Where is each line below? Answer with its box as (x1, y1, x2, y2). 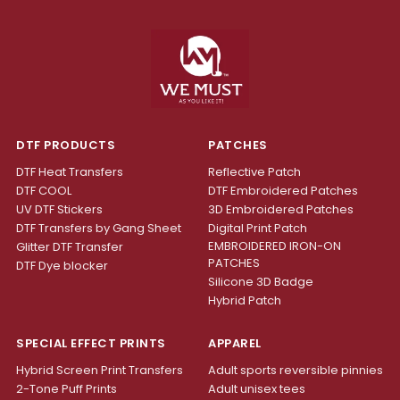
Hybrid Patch (208, 291, 281, 309)
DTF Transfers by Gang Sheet (16, 219, 181, 237)
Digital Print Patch (208, 219, 307, 237)
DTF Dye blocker (16, 256, 108, 274)
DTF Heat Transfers (16, 162, 123, 180)
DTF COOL (16, 181, 71, 199)
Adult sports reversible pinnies (208, 361, 383, 379)
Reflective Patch (208, 162, 301, 180)
